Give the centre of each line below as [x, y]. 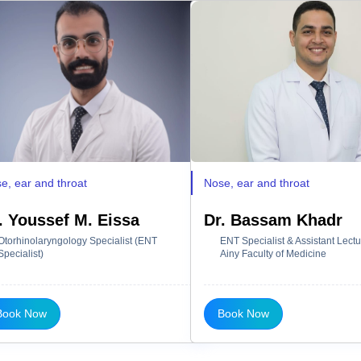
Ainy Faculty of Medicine [273, 253]
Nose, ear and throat [257, 183]
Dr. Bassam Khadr [273, 220]
